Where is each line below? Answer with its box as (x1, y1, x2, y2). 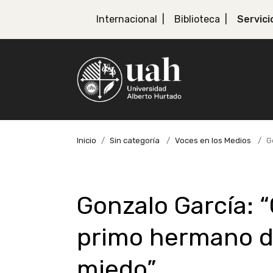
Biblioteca (174, 13, 220, 25)
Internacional (96, 13, 157, 25)
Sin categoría (110, 136, 160, 145)
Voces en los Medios (175, 136, 251, 145)
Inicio (77, 136, 96, 145)
